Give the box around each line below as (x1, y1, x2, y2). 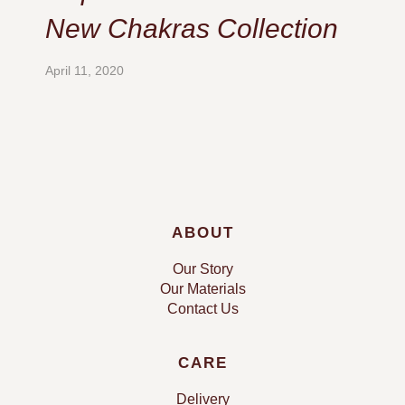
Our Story (172, 261, 233, 278)
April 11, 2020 (45, 63, 124, 79)
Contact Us (166, 301, 239, 317)
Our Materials (159, 281, 246, 297)
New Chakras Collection (45, 14, 338, 44)
